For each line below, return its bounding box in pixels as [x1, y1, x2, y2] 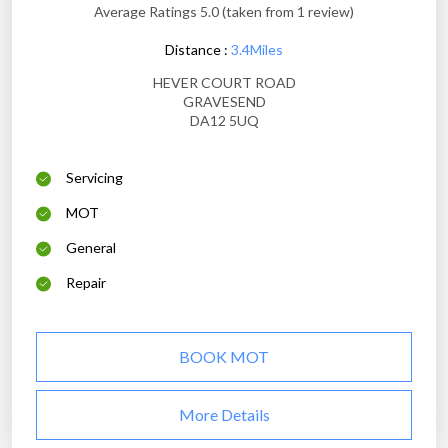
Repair [66, 274, 106, 292]
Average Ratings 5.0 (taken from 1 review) [94, 3, 354, 21]
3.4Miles [231, 41, 283, 59]
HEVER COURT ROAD [152, 74, 296, 92]
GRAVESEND [182, 93, 266, 111]
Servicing [66, 169, 123, 187]
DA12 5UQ [189, 112, 259, 130]
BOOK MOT [179, 347, 269, 367]
